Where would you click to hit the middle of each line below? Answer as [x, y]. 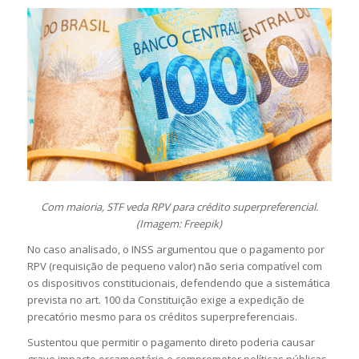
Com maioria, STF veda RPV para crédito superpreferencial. [179, 206]
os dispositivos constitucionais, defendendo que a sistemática [178, 282]
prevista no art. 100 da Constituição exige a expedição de [165, 299]
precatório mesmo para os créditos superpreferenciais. [162, 316]
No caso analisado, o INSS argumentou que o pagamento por [175, 249]
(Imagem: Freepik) [179, 223]
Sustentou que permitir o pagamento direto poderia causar [171, 342]
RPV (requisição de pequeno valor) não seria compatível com [174, 266]
